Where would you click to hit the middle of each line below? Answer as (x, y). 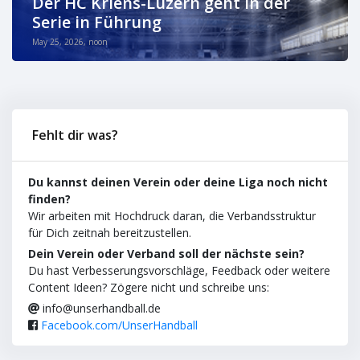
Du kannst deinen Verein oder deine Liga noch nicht (178, 182)
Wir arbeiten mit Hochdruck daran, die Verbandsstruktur (172, 216)
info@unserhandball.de (100, 308)
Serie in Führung (97, 22)
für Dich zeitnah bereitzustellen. (110, 233)
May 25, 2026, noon (70, 42)
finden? (49, 199)
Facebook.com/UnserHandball (119, 325)
